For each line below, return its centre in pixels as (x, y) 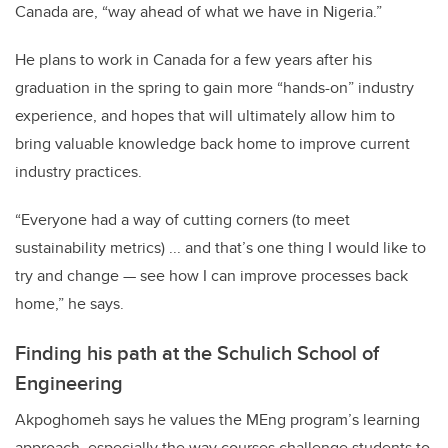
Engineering (69, 383)
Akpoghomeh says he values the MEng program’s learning (217, 420)
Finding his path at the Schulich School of (197, 353)
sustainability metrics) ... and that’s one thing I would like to (220, 248)
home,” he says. (69, 304)
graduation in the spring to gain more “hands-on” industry (214, 88)
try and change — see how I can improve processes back (211, 276)
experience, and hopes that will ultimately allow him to (205, 116)
